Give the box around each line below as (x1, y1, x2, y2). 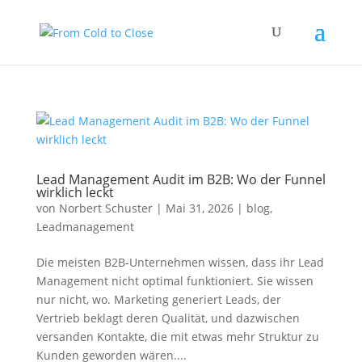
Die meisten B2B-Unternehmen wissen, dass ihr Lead (36, 255, 324, 270)
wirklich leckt (36, 183, 114, 201)
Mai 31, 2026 (165, 200, 234, 216)
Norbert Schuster (58, 200, 153, 216)
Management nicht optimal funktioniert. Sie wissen (36, 273, 314, 288)
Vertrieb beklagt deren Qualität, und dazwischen (36, 310, 300, 326)
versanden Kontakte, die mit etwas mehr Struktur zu (36, 329, 319, 344)
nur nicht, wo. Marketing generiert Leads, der (36, 292, 281, 307)
